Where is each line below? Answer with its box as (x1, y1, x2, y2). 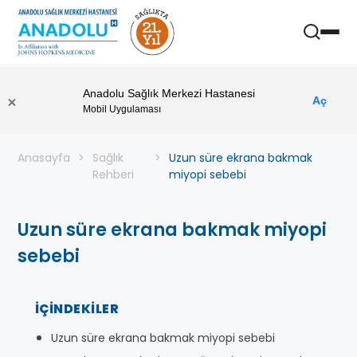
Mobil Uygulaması (83, 103, 161, 115)
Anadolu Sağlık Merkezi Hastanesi (83, 86, 255, 100)
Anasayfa (18, 150, 70, 166)
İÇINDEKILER (35, 300, 120, 318)
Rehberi (92, 167, 134, 182)
